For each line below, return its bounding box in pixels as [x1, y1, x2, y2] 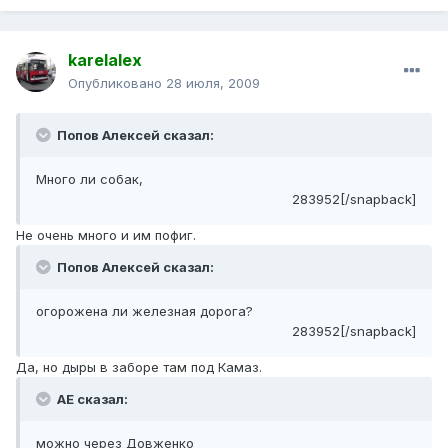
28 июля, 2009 [166, 75, 260, 92]
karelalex [68, 50, 142, 71]
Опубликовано [68, 75, 166, 92]
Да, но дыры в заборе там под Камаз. [16, 359, 262, 376]
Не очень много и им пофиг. [16, 227, 196, 244]
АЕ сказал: [54, 391, 128, 408]
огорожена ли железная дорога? [36, 303, 253, 320]
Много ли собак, [36, 171, 143, 188]
